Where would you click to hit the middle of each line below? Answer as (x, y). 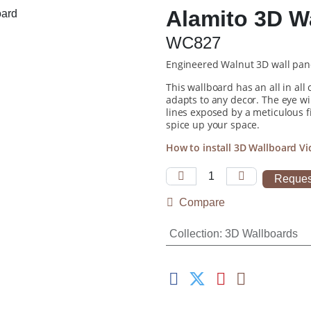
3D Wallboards (261, 234)
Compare (202, 202)
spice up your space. (213, 125)
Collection (194, 234)
